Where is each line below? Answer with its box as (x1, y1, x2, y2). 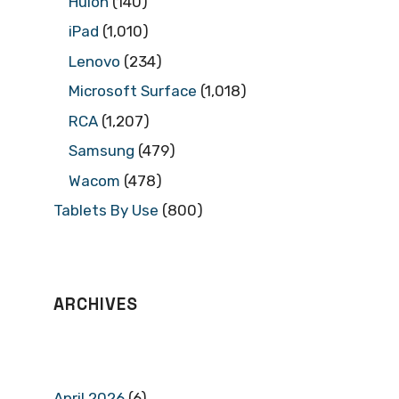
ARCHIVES (53, 293, 138, 316)
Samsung (69, 142, 134, 160)
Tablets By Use (53, 201, 159, 220)
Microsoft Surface (69, 82, 197, 101)
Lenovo (69, 52, 120, 70)
